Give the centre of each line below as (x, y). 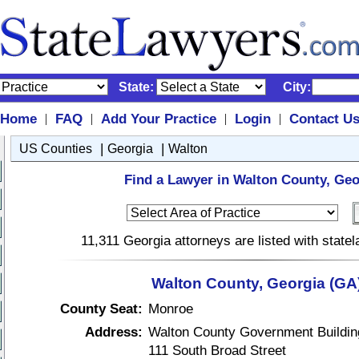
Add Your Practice (158, 119)
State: (136, 87)
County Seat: (101, 309)
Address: (114, 332)
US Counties (56, 149)
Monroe (171, 309)
